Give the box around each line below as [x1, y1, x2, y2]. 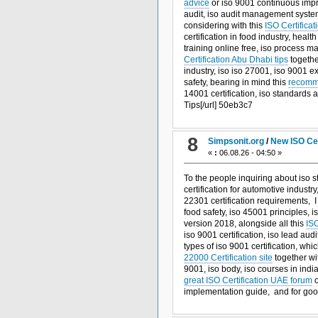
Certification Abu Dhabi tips [183, 55, 288, 65]
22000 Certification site [183, 252, 273, 263]
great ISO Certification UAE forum [183, 275, 312, 285]
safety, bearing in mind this [183, 77, 288, 88]
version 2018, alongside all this [183, 218, 306, 229]
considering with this [183, 21, 265, 31]
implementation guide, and [183, 286, 291, 297]
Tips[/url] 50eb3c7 [183, 100, 253, 111]
